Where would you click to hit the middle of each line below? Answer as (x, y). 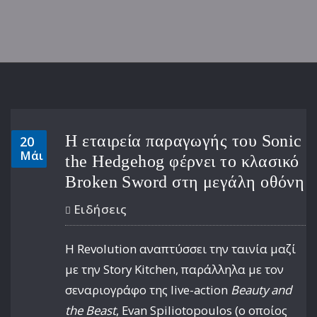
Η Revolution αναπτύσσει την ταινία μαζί (181, 249)
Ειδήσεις (100, 209)
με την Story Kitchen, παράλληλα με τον (175, 270)
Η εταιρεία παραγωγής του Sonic (184, 140)
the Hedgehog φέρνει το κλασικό (182, 161)
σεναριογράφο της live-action (148, 290)
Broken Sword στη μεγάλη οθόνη (185, 181)
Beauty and (261, 290)
